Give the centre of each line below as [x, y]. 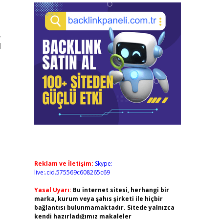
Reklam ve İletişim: [64, 164]
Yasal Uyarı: [53, 190]
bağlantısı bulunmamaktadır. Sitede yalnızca [104, 208]
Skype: [103, 164]
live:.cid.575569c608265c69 [72, 172]
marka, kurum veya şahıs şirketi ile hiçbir [98, 199]
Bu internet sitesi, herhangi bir [121, 190]
